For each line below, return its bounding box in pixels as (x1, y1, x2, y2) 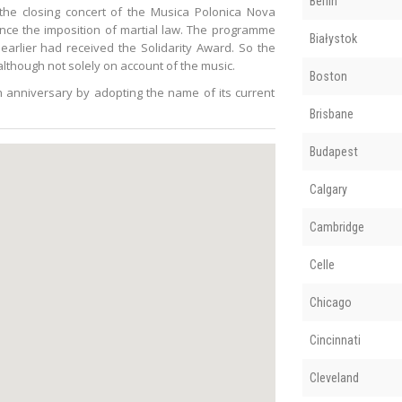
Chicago (309, 294, 352, 310)
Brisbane (309, 106, 354, 121)
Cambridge (309, 219, 364, 234)
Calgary (309, 181, 347, 197)
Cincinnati (309, 332, 361, 347)
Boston (309, 68, 347, 83)
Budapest (309, 144, 358, 159)
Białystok (309, 31, 357, 46)
